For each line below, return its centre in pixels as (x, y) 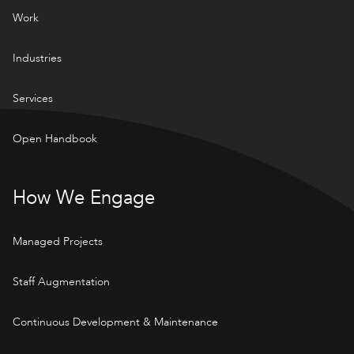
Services (33, 98)
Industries (37, 58)
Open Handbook (55, 138)
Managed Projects (58, 241)
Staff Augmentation (61, 281)
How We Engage (84, 198)
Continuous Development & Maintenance (115, 322)
